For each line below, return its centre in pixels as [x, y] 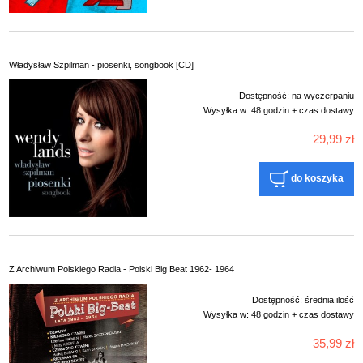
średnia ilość [329, 299]
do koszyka [317, 179]
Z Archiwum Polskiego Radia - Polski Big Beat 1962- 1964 [122, 269]
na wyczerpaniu [323, 95]
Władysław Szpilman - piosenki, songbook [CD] [101, 64]
